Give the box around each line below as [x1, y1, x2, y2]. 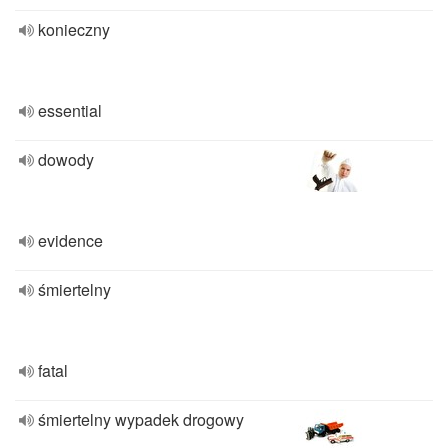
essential [38, 99, 102, 122]
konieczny [38, 18, 110, 41]
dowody [38, 148, 94, 171]
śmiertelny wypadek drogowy [38, 408, 244, 431]
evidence [38, 229, 103, 252]
